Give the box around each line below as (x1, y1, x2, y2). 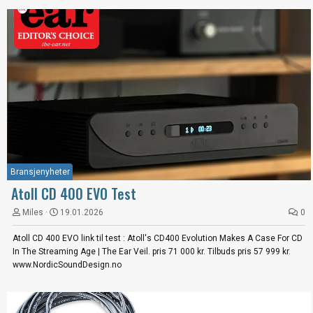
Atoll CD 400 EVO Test (11, 182, 136, 204)
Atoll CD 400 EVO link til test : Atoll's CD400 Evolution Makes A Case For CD (13, 233, 303, 243)
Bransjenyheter (10, 166, 70, 177)
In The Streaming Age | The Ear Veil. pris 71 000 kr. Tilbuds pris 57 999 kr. (13, 246, 291, 256)
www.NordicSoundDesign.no (13, 259, 122, 270)
